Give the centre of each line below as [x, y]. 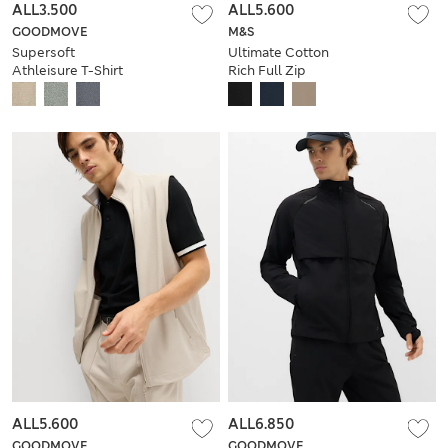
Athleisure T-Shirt [67, 70]
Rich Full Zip [267, 70]
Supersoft [43, 52]
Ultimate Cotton [278, 52]
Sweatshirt [261, 88]
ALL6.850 [261, 424]
